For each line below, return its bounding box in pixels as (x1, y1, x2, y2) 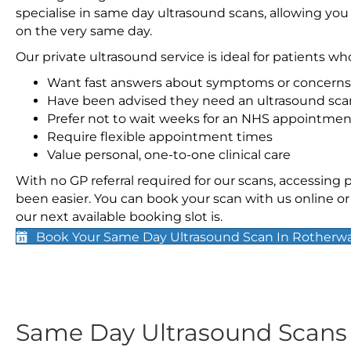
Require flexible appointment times (47, 129, 273, 144)
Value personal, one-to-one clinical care (47, 147, 291, 162)
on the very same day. (16, 24, 152, 38)
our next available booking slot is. (16, 209, 223, 224)
